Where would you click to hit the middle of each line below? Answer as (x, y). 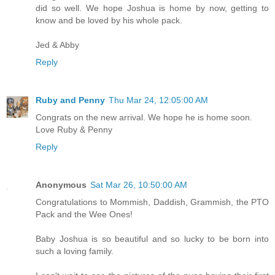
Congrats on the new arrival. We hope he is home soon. (144, 117)
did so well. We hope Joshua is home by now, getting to (152, 8)
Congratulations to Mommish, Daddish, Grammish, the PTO (152, 202)
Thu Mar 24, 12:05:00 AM (158, 100)
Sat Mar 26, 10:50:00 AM (139, 184)
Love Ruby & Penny (74, 129)
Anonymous (61, 184)
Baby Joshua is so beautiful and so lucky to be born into (152, 238)
